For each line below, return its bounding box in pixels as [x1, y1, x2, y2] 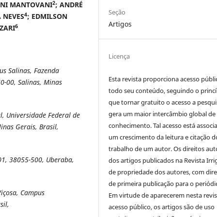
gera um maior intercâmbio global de [108, 109, 216, 118]
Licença [108, 51, 130, 61]
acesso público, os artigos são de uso [108, 202, 215, 211]
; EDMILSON [27, 11, 67, 21]
